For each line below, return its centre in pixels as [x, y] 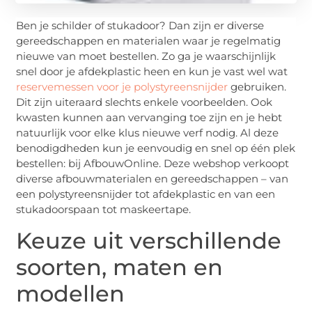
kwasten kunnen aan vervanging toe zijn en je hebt [149, 118]
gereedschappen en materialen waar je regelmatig [149, 41]
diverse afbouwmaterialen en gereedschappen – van [153, 179]
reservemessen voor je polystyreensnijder [122, 87]
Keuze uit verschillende [149, 240]
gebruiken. [257, 87]
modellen [71, 293]
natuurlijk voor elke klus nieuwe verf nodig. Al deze [148, 133]
